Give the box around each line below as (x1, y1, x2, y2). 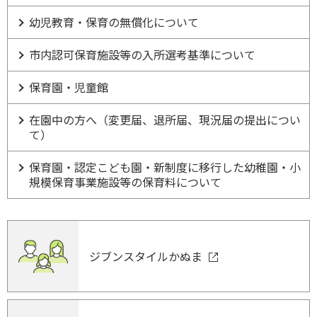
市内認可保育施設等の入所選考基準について (29, 46, 255, 64)
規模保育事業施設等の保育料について (29, 173, 221, 191)
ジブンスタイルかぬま (89, 248, 205, 265)
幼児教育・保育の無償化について (29, 13, 199, 31)
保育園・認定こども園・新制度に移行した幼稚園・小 (29, 158, 301, 176)
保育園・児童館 (29, 79, 108, 96)
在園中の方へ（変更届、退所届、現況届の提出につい (29, 111, 301, 129)
